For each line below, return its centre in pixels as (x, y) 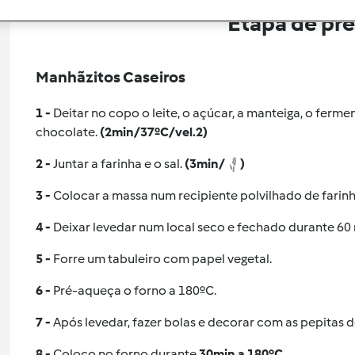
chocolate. (67, 132)
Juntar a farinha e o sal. (118, 163)
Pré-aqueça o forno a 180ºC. (134, 290)
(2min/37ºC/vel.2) (153, 132)
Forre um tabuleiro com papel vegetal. (162, 258)
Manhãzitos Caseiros (110, 76)
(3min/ (204, 163)
